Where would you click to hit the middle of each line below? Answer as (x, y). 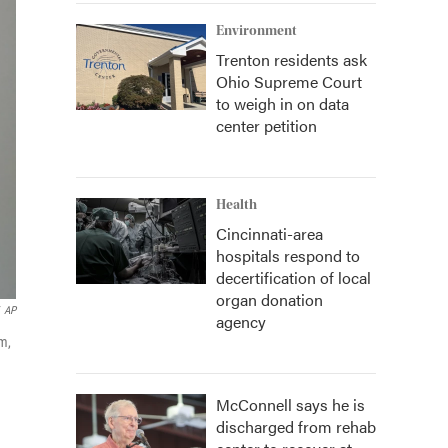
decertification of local (293, 277)
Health (236, 205)
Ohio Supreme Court (289, 81)
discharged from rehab (296, 426)
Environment (256, 31)
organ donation (269, 299)
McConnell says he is (290, 404)
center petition (266, 125)
